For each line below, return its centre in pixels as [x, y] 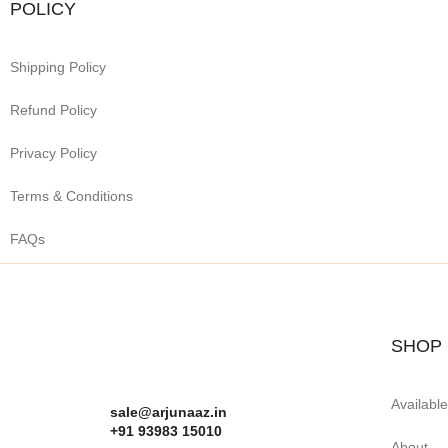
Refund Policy [53, 110]
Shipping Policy [58, 67]
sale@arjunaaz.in [168, 412]
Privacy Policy [53, 153]
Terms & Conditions [71, 196]
